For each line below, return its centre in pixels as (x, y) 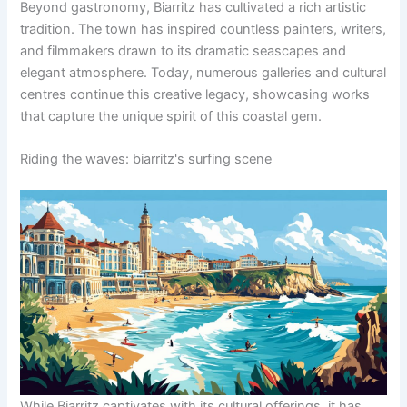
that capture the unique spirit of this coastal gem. (171, 116)
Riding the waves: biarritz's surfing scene (146, 159)
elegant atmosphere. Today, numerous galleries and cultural (203, 72)
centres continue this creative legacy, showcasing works (195, 94)
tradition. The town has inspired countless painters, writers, (203, 29)
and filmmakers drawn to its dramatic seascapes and (184, 50)
